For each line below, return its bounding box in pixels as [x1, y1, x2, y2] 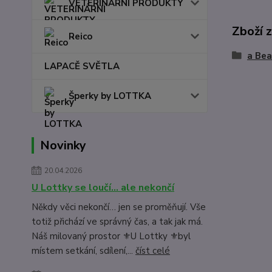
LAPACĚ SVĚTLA [44, 60, 120, 72]
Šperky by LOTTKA [69, 90, 151, 102]
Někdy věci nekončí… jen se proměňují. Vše [32, 201, 206, 213]
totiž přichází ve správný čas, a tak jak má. [32, 216, 203, 228]
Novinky [40, 137, 86, 154]
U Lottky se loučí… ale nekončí [32, 181, 174, 194]
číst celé [135, 245, 170, 257]
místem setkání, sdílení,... [32, 245, 135, 257]
